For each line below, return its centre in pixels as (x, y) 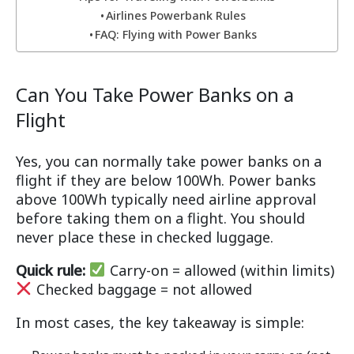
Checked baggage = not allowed (142, 289)
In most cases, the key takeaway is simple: (160, 322)
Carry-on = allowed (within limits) (220, 270)
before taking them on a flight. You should (160, 218)
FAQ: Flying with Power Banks (176, 34)
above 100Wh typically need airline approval (166, 199)
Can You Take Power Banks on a (155, 94)
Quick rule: (51, 270)
